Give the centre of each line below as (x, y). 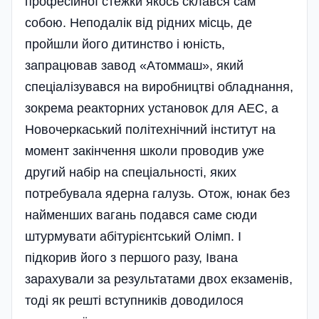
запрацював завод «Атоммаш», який (134, 65)
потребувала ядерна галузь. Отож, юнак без (157, 193)
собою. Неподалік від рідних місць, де (138, 22)
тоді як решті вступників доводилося (134, 300)
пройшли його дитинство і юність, (125, 44)
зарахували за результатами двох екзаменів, (159, 279)
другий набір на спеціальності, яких (131, 172)
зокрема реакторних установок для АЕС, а (152, 108)
